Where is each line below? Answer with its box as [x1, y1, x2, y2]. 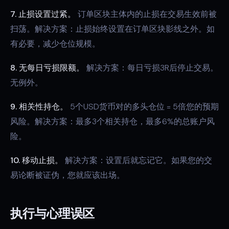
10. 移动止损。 [10, 155, 63, 166]
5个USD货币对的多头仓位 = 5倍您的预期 [68, 101, 219, 112]
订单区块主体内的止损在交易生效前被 [76, 9, 217, 19]
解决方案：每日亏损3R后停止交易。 [84, 62, 218, 73]
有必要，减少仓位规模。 [10, 38, 100, 49]
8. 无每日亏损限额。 [10, 62, 84, 73]
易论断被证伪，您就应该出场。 [10, 170, 125, 180]
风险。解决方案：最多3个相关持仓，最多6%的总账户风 [10, 116, 215, 127]
